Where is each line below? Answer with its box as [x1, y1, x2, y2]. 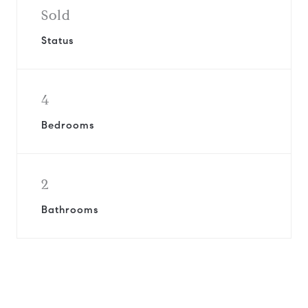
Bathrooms [41, 203, 98, 216]
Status [41, 34, 74, 47]
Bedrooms [41, 119, 94, 131]
